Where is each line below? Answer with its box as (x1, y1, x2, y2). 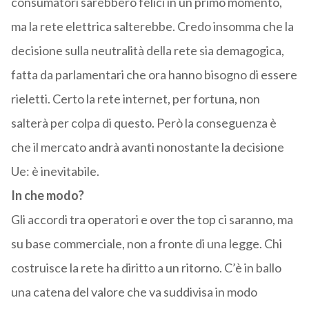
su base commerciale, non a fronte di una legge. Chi (10, 236, 282, 252)
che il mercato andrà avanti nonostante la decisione (10, 139, 284, 155)
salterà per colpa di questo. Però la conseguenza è (10, 115, 277, 131)
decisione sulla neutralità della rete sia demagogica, (10, 43, 284, 59)
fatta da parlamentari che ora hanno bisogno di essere (10, 67, 297, 83)
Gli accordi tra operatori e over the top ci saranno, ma (10, 212, 293, 228)
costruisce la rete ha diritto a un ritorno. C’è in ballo (10, 260, 281, 276)
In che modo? (10, 188, 84, 203)
